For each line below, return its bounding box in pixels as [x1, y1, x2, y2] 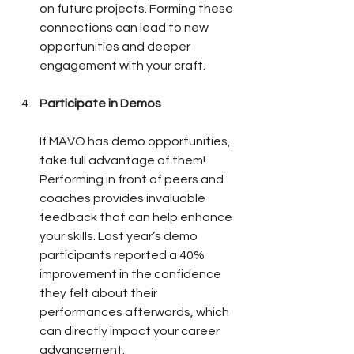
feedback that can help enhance [40, 210, 235, 224]
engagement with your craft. [40, 58, 205, 72]
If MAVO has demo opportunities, [40, 134, 233, 148]
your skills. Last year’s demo [40, 229, 200, 243]
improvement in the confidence [40, 267, 224, 281]
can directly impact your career [40, 324, 222, 337]
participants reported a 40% [40, 248, 207, 262]
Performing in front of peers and [40, 172, 226, 186]
